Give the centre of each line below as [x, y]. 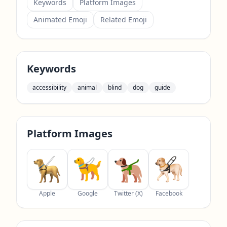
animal [87, 87]
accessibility [49, 87]
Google [88, 193]
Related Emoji [124, 20]
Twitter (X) [128, 193]
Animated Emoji [60, 20]
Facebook [169, 193]
